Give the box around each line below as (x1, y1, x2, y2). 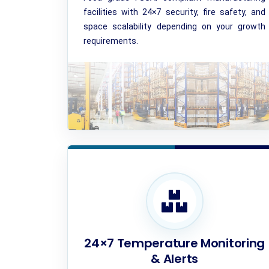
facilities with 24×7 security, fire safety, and (83, 7, 266, 17)
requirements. (83, 36, 138, 46)
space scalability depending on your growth (83, 22, 266, 31)
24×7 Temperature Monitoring (84, 235, 265, 252)
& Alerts (151, 250, 198, 267)
